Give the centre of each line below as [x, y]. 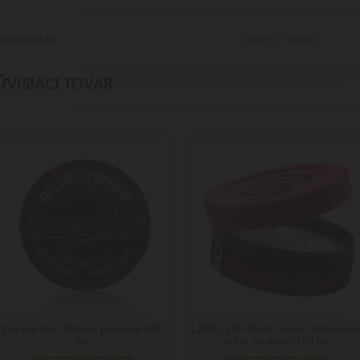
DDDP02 [259, 40]
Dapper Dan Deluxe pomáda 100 [82, 329]
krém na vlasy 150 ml [277, 342]
